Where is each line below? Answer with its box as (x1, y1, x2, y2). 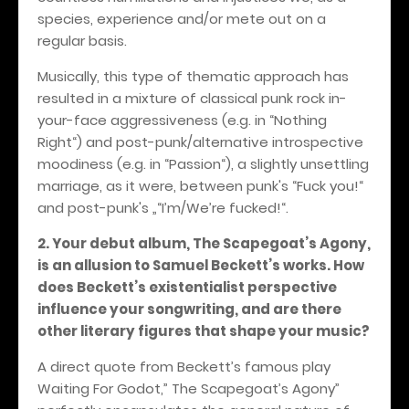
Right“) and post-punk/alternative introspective (37, 131, 363, 152)
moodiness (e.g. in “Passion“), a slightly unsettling (37, 153, 369, 173)
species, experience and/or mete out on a (37, 8, 326, 28)
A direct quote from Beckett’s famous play (37, 356, 330, 376)
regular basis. (37, 30, 127, 50)
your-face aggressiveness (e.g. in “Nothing (37, 110, 327, 130)
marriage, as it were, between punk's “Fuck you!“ (37, 175, 363, 195)
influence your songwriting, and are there (37, 299, 341, 319)
